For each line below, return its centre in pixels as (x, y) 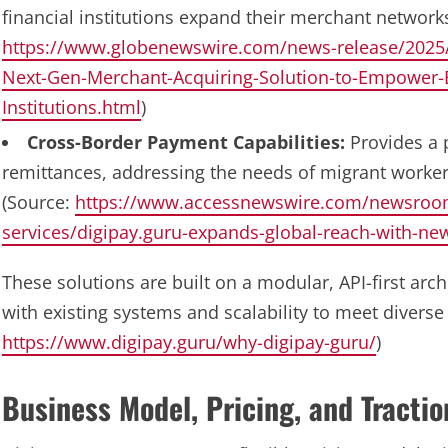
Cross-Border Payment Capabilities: (186, 142)
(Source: (38, 202)
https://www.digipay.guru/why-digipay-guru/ (189, 342)
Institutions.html (71, 107)
